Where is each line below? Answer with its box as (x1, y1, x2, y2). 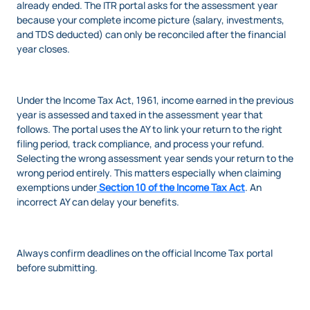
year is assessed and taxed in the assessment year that (17, 108, 263, 122)
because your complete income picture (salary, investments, (17, 13, 284, 27)
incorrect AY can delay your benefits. (17, 195, 179, 209)
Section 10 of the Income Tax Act (97, 181, 245, 194)
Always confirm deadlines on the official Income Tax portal (17, 246, 273, 260)
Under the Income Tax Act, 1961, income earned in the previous (17, 93, 293, 107)
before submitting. (17, 261, 98, 275)
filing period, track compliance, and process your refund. (17, 137, 264, 151)
